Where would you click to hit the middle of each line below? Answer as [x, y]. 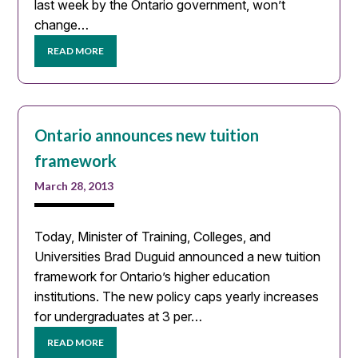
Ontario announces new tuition [147, 135]
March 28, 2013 [74, 185]
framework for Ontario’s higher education [153, 276]
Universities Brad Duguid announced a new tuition [178, 256]
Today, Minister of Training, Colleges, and [153, 236]
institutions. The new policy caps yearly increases [177, 296]
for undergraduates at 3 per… [119, 316]
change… [62, 24]
